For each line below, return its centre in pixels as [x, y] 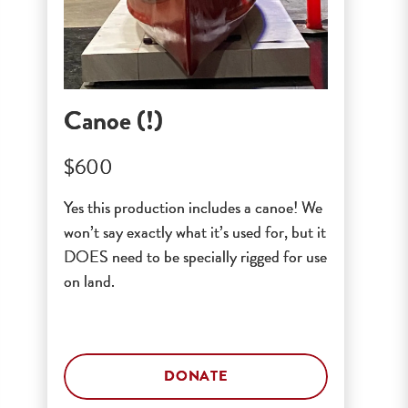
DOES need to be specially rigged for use [195, 256]
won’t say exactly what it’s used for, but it [195, 231]
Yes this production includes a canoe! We [193, 207]
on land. [89, 280]
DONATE [196, 377]
